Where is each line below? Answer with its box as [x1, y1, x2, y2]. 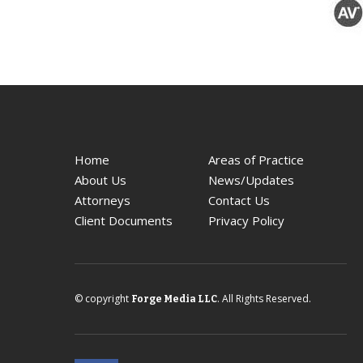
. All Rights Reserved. [217, 292, 311, 306]
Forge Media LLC [131, 293, 217, 305]
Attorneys [75, 192, 130, 209]
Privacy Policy [208, 212, 285, 229]
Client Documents [75, 212, 173, 229]
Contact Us [208, 192, 271, 209]
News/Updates [208, 172, 295, 189]
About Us [75, 172, 126, 189]
